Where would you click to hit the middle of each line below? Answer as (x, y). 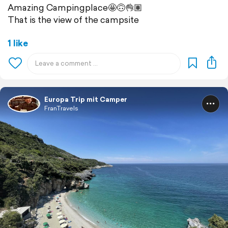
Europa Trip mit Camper (86, 100)
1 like (18, 43)
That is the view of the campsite (73, 20)
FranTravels (61, 108)
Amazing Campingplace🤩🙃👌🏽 (75, 8)
